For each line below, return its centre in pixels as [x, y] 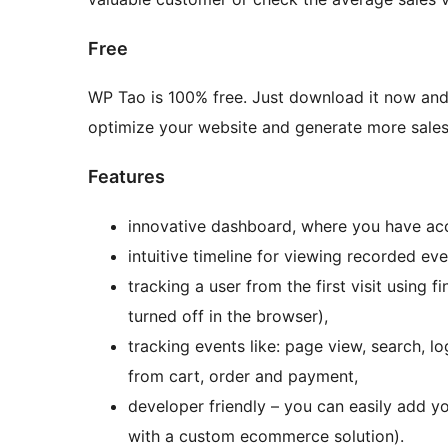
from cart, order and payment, [243, 376]
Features [126, 177]
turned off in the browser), [228, 316]
